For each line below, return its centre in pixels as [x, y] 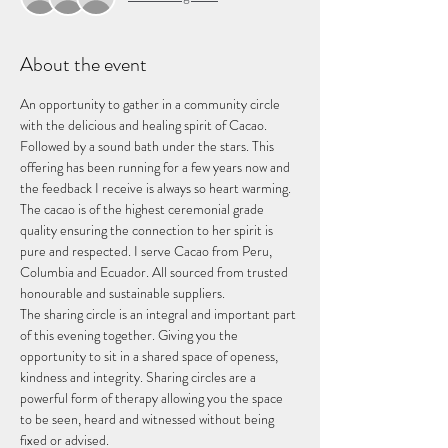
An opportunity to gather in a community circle [151, 103]
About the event [83, 64]
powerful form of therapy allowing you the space [153, 397]
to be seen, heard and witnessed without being [148, 418]
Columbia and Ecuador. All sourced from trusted [155, 271]
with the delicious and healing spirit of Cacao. [145, 124]
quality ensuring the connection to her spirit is [148, 229]
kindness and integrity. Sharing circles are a [139, 376]
